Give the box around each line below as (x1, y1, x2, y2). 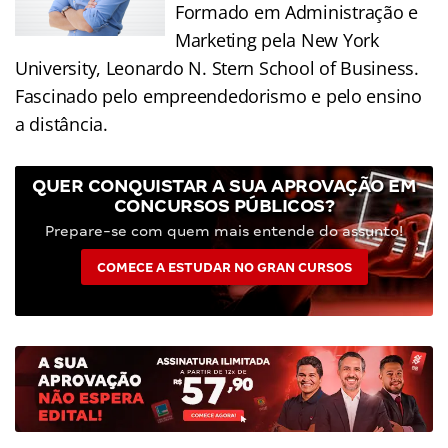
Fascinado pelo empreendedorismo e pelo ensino (15, 83, 422, 108)
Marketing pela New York (175, 27, 379, 52)
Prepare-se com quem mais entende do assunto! (45, 222, 403, 239)
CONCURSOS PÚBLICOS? (113, 194, 335, 216)
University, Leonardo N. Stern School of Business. (15, 55, 419, 80)
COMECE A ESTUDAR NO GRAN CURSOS (96, 259, 352, 275)
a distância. (15, 111, 108, 136)
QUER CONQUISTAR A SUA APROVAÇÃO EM (32, 174, 416, 196)
